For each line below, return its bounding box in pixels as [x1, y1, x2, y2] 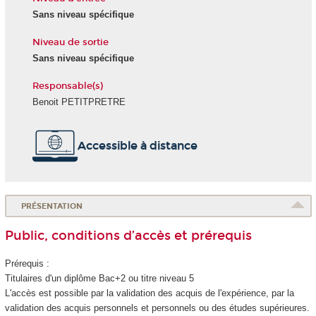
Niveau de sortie [32, 36, 109, 48]
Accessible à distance [77, 138, 197, 152]
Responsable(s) [32, 80, 103, 92]
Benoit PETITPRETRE [32, 97, 126, 108]
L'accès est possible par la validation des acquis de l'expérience [4, 287, 266, 298]
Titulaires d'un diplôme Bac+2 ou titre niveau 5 [4, 272, 194, 284]
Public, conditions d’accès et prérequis [4, 228, 252, 244]
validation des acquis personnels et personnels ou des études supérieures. [4, 302, 310, 313]
